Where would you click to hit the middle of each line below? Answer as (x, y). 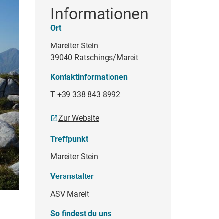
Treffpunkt (69, 139)
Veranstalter (72, 176)
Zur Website (79, 118)
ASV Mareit (70, 194)
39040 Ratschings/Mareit (94, 58)
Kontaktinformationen (89, 77)
